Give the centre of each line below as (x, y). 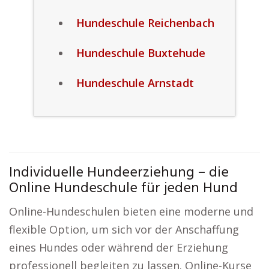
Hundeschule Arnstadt (135, 83)
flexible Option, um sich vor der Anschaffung (124, 229)
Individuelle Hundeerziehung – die (119, 173)
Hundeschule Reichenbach (145, 23)
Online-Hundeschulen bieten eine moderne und (131, 211)
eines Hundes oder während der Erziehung (119, 247)
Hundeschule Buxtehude (141, 53)
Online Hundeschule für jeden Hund (123, 189)
